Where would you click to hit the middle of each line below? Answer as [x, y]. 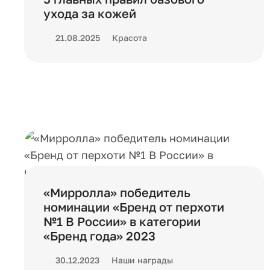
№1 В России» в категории [122, 221]
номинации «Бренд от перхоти [134, 207]
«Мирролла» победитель [117, 192]
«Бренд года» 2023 [99, 236]
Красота [130, 38]
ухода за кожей [90, 13]
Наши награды [142, 260]
